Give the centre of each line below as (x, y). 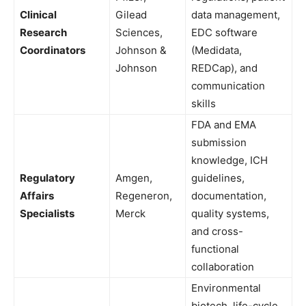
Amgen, (134, 178)
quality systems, (230, 213)
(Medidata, (217, 50)
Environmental (226, 288)
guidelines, (218, 178)
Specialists (47, 213)
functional (215, 249)
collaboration (223, 266)
